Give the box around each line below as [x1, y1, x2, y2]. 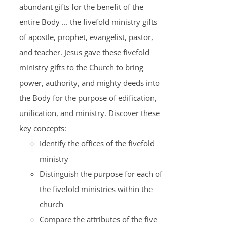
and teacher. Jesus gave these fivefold [19, 47, 149, 57]
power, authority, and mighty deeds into [19, 78, 160, 88]
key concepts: [19, 123, 66, 133]
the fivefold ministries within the [39, 184, 153, 194]
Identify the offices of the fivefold [39, 138, 155, 148]
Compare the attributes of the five [39, 214, 157, 224]
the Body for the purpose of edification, [19, 93, 157, 103]
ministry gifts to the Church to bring [19, 62, 143, 72]
